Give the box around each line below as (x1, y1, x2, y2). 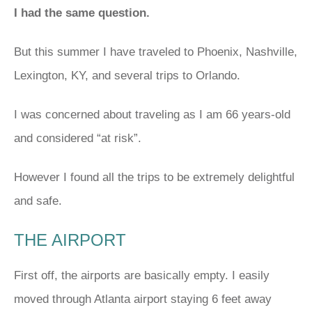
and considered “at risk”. (14, 131, 141, 145)
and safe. (14, 194, 62, 208)
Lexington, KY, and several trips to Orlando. (14, 68, 240, 82)
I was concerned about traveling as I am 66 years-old (14, 107, 290, 121)
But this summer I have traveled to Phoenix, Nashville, (14, 45, 297, 58)
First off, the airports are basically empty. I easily (14, 268, 270, 282)
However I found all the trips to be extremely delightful (14, 170, 295, 184)
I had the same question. (14, 6, 150, 19)
